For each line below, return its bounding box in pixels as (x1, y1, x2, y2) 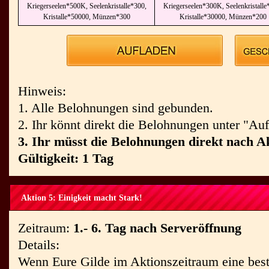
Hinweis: (18, 83, 66, 98)
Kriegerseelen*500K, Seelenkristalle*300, (26, 2, 147, 10)
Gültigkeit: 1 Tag (18, 151, 113, 166)
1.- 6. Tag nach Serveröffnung (73, 220, 241, 235)
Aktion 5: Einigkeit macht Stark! (21, 193, 142, 202)
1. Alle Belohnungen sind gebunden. (18, 100, 213, 115)
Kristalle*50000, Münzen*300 (43, 13, 130, 21)
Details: (18, 237, 59, 252)
